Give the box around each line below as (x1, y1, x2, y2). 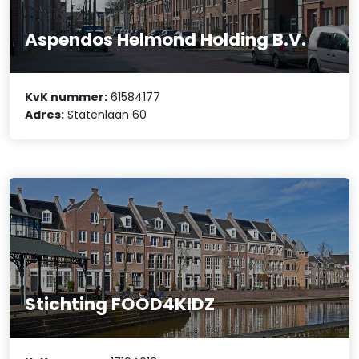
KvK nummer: (25, 89, 108, 106)
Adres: (25, 107, 65, 123)
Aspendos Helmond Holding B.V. (25, 27, 307, 53)
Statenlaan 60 (64, 107, 147, 123)
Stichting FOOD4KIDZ (25, 292, 216, 317)
